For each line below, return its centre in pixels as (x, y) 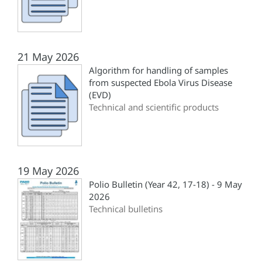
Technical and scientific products (154, 107)
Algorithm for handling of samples (158, 70)
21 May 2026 (48, 57)
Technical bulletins (126, 209)
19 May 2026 (48, 171)
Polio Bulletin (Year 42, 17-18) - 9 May (166, 185)
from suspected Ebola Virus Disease (161, 83)
